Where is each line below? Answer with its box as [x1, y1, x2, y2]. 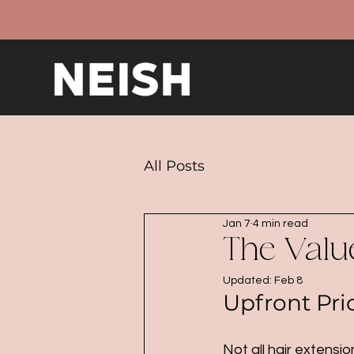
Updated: [223, 275, 274, 286]
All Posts [144, 156, 205, 175]
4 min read [253, 217, 308, 229]
